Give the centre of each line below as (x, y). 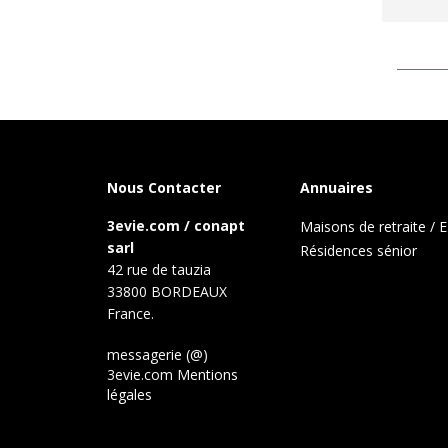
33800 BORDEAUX (167, 291)
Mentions (207, 374)
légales (129, 394)
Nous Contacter (164, 187)
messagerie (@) (157, 354)
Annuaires (337, 187)
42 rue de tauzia (159, 269)
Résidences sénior (359, 250)
